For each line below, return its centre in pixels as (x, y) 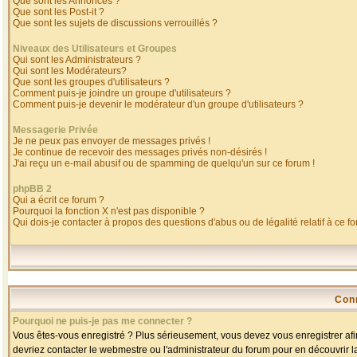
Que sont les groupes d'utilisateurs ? (91, 82)
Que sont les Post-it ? (59, 12)
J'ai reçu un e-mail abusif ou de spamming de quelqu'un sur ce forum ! (164, 163)
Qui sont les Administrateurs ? (77, 60)
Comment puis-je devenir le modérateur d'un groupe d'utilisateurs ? (158, 104)
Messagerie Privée (55, 130)
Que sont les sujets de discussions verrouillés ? (115, 23)
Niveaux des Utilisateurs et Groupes (95, 49)
